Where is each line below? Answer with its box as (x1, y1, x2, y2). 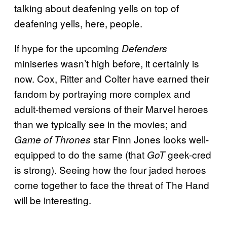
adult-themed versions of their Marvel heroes (14, 101, 208, 116)
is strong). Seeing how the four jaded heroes (14, 162, 206, 176)
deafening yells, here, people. (14, 16, 142, 30)
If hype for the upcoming (14, 41, 122, 55)
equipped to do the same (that (14, 147, 147, 161)
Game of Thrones (14, 132, 93, 146)
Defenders (122, 41, 167, 55)
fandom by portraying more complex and (14, 86, 191, 100)
